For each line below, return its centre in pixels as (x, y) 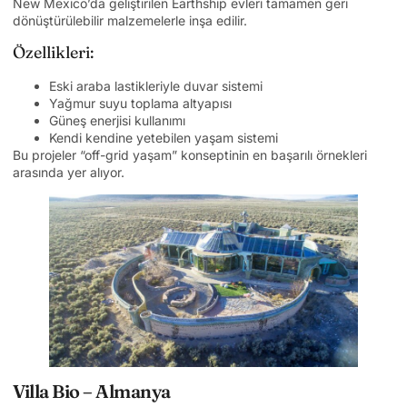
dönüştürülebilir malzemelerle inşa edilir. (130, 20)
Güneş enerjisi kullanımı (117, 121)
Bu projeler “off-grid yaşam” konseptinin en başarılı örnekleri (190, 155)
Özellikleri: (53, 53)
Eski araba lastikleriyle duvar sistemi (156, 86)
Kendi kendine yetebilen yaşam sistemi (164, 138)
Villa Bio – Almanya (92, 392)
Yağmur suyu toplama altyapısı (140, 104)
